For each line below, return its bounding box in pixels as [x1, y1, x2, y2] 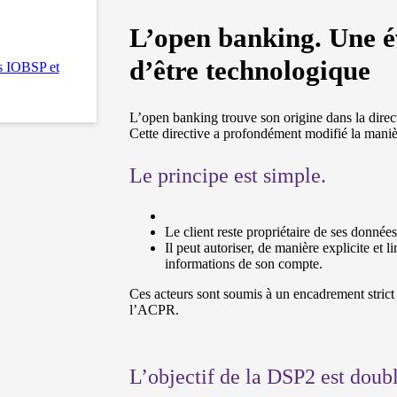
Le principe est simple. [129, 163, 327, 187]
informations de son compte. [165, 256, 323, 272]
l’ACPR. [129, 302, 180, 318]
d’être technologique [129, 55, 371, 87]
